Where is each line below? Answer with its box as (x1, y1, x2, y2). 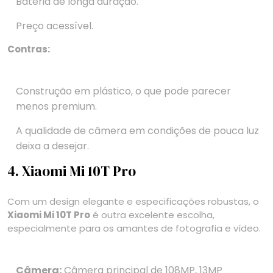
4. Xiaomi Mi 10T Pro (7, 161, 136, 182)
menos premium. (16, 99, 97, 114)
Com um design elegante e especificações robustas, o (7, 195, 259, 208)
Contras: (7, 43, 50, 56)
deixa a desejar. (16, 139, 89, 154)
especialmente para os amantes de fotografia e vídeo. (7, 222, 261, 235)
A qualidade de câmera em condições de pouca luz (16, 124, 259, 138)
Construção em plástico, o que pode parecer (16, 84, 231, 99)
